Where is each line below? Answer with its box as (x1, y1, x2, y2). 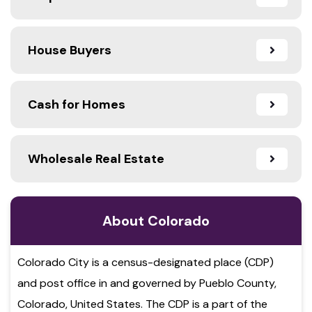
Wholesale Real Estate (28, 150, 164, 167)
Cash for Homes (28, 95, 125, 113)
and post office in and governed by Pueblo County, (17, 275, 276, 290)
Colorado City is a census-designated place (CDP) (17, 254, 274, 270)
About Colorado (102, 211, 210, 230)
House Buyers (28, 41, 111, 58)
